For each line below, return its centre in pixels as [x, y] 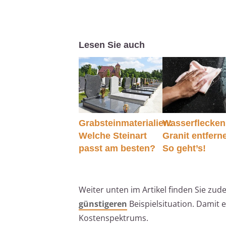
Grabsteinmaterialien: [125, 123]
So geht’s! [184, 148]
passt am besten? [117, 148]
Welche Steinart [113, 135]
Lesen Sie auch [112, 45]
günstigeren [103, 204]
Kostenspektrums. [114, 218]
